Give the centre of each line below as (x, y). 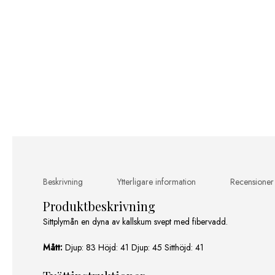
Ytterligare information (157, 182)
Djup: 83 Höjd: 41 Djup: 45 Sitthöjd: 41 (133, 248)
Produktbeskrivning (99, 206)
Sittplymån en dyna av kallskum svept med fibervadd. (135, 222)
